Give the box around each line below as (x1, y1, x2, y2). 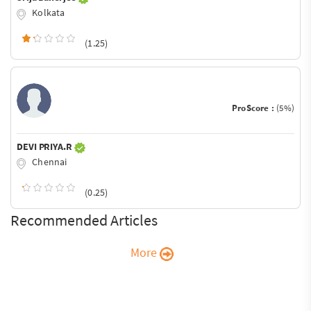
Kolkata (30, 6, 65, 19)
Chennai (30, 155, 67, 169)
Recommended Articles (10, 210, 158, 230)
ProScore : (231, 102, 277, 115)
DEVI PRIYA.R (17, 140, 74, 153)
